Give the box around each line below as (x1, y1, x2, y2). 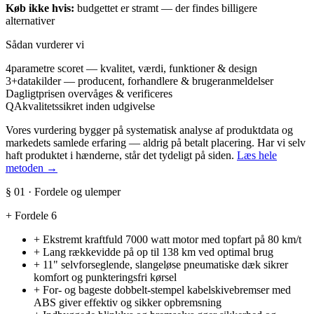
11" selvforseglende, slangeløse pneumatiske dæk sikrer (43, 259, 288, 271)
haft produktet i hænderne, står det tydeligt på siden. (6, 149, 237, 162)
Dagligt (6, 88, 39, 100)
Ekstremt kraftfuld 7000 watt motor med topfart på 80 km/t (43, 233, 301, 246)
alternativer (6, 15, 55, 27)
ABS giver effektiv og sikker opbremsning (34, 296, 221, 309)
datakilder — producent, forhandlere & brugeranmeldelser (18, 75, 273, 88)
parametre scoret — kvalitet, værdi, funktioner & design (11, 62, 257, 75)
